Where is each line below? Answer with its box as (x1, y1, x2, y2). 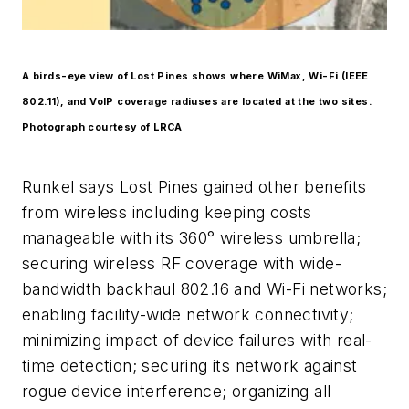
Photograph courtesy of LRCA (22, 121, 183, 133)
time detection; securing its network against (22, 356, 358, 376)
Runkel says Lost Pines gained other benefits (22, 177, 367, 197)
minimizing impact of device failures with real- (22, 330, 372, 351)
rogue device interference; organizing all (22, 382, 331, 402)
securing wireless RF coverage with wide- (22, 254, 341, 274)
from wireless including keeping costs (22, 203, 312, 223)
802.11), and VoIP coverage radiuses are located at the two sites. (22, 95, 372, 108)
